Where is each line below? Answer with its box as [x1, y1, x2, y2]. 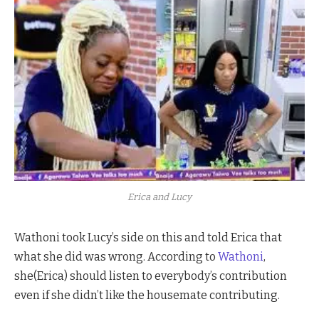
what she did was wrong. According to [14, 249, 218, 263]
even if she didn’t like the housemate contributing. [14, 288, 280, 302]
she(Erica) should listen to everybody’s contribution [14, 268, 287, 283]
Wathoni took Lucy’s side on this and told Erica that [14, 230, 282, 244]
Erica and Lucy [127, 191, 192, 202]
